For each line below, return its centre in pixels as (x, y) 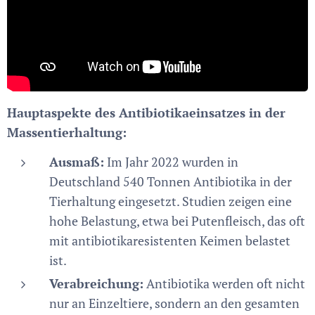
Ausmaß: (77, 162)
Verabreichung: (96, 284)
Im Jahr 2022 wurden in (171, 162)
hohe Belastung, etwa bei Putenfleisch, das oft (177, 221)
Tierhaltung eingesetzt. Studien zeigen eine (171, 201)
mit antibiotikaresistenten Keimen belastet (170, 241)
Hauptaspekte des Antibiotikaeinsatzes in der (146, 113)
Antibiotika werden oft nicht (224, 284)
